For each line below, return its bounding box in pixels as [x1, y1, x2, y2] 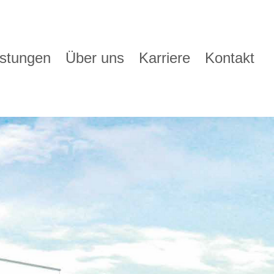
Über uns [65, 49, 124, 66]
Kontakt [205, 49, 254, 66]
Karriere [139, 49, 190, 66]
